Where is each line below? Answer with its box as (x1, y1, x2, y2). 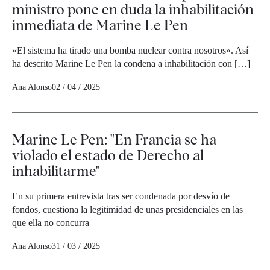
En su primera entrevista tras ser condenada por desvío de (12, 191, 230, 202)
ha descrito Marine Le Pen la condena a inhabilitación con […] (12, 58, 250, 69)
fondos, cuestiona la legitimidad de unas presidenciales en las (12, 204, 243, 215)
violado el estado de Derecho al (12, 146, 204, 165)
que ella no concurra (12, 218, 89, 228)
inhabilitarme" (12, 162, 100, 180)
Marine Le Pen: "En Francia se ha (12, 131, 216, 149)
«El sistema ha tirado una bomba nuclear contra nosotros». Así (12, 45, 248, 56)
